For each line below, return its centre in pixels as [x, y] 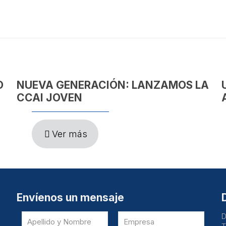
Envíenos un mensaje [70, 197]
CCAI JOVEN [49, 98]
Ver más [69, 134]
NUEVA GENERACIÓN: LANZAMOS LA [112, 85]
